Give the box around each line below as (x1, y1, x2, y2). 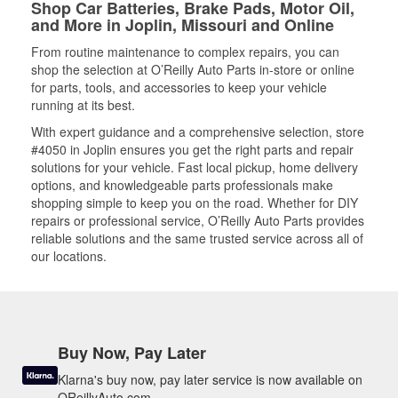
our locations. (31, 247, 107, 265)
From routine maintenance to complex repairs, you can (31, 43, 339, 60)
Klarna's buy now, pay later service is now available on (58, 370, 362, 388)
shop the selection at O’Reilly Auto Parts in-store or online (31, 60, 354, 78)
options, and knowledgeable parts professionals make (31, 176, 333, 194)
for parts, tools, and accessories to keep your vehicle (31, 78, 327, 96)
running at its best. (31, 96, 135, 114)
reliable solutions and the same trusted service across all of (31, 229, 363, 247)
